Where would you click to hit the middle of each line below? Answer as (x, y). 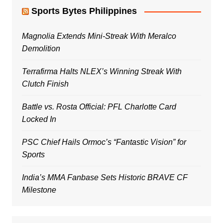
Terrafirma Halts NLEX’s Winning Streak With (102, 72)
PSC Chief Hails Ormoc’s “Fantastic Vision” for (104, 142)
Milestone (39, 190)
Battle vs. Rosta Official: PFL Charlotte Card (99, 107)
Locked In (39, 119)
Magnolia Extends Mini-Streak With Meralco (99, 36)
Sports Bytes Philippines (84, 11)
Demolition (41, 49)
